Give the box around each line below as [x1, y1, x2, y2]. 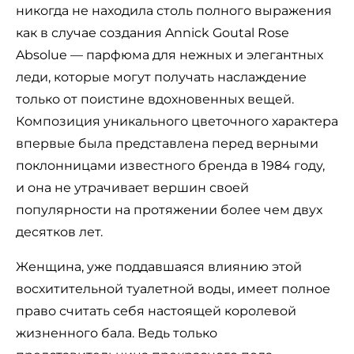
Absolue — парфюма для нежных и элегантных [16, 47, 323, 62]
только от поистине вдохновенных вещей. [16, 91, 294, 107]
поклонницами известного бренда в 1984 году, [16, 157, 325, 173]
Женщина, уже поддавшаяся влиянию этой [16, 258, 302, 274]
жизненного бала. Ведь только [16, 325, 217, 341]
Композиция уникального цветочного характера [16, 113, 338, 129]
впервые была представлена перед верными [16, 135, 318, 151]
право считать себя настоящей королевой [16, 303, 296, 318]
